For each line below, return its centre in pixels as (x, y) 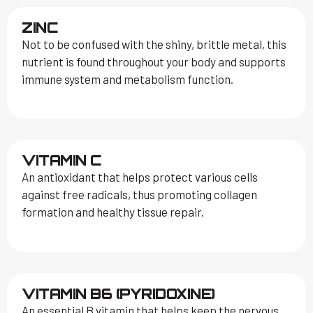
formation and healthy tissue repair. (113, 212)
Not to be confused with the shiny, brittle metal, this (154, 44)
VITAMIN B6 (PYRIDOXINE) (118, 293)
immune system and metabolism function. (128, 79)
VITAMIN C (61, 161)
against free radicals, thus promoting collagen (140, 195)
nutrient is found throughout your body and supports (154, 61)
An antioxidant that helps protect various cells (140, 177)
